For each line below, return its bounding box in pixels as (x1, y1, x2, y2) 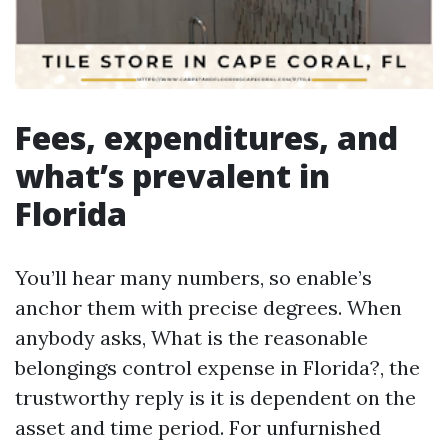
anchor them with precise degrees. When (15, 295, 402, 320)
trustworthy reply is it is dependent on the (15, 385, 416, 410)
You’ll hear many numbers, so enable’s (15, 265, 372, 290)
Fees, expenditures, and (15, 116, 398, 159)
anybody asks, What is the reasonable (15, 325, 368, 350)
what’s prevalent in (15, 154, 330, 197)
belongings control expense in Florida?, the (15, 355, 420, 380)
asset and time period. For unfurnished (15, 415, 381, 440)
